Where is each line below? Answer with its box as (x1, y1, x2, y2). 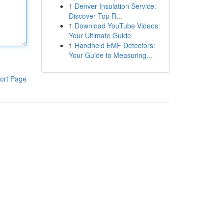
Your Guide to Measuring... (68, 50, 152, 60)
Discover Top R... (68, 11, 122, 21)
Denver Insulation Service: (74, 1, 156, 11)
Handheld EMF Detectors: (74, 40, 155, 50)
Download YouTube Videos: (74, 21, 160, 30)
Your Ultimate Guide (68, 30, 131, 40)
